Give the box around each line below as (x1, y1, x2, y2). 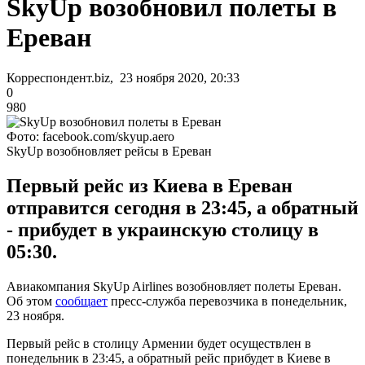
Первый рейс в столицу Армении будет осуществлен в (7, 336, 311, 350)
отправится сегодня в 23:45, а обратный (7, 196, 358, 218)
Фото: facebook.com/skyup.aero (7, 129, 174, 143)
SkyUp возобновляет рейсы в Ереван (7, 143, 212, 158)
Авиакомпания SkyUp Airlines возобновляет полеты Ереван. (7, 279, 341, 293)
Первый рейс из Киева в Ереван (7, 174, 292, 196)
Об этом (7, 293, 55, 308)
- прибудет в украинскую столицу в (7, 218, 319, 240)
